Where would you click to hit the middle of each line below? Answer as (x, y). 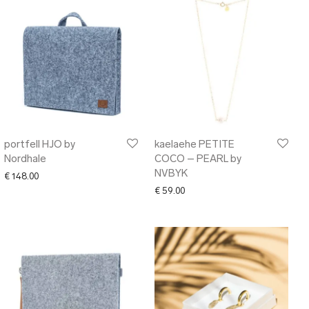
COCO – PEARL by (198, 160)
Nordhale (25, 160)
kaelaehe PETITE (195, 145)
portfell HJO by (40, 145)
